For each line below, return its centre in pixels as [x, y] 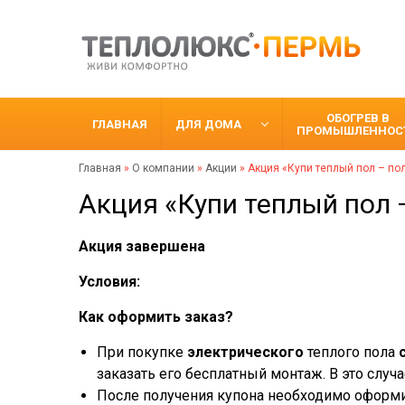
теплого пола [349, 352]
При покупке [142, 352]
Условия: [109, 282]
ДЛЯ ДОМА [208, 124]
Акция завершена [142, 246]
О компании [163, 168]
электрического [245, 352]
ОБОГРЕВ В [358, 118]
